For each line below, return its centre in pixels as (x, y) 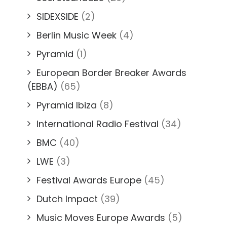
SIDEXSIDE (58, 16)
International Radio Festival (98, 124)
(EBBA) (43, 86)
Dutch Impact (67, 199)
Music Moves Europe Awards (101, 218)
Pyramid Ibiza (67, 105)
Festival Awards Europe (89, 180)
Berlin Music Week (77, 35)
